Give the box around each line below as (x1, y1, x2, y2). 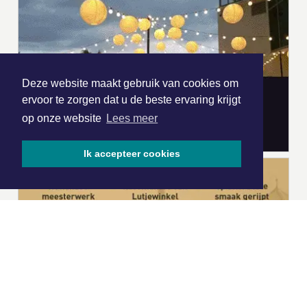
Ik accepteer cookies (83, 148, 180, 160)
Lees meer (106, 112, 158, 125)
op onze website (22, 112, 104, 125)
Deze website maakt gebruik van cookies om (22, 77, 238, 90)
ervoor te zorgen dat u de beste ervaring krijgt (22, 94, 241, 106)
